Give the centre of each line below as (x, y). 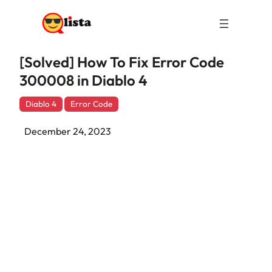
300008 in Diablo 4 (83, 80)
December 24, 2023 (68, 131)
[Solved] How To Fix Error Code (122, 62)
